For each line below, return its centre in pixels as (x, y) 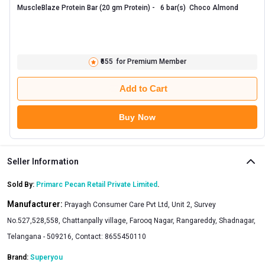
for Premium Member (151, 62)
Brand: (19, 257)
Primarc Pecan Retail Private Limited (97, 184)
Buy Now (137, 117)
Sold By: (22, 184)
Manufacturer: (36, 204)
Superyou (46, 257)
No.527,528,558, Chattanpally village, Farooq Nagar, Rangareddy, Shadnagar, (131, 220)
